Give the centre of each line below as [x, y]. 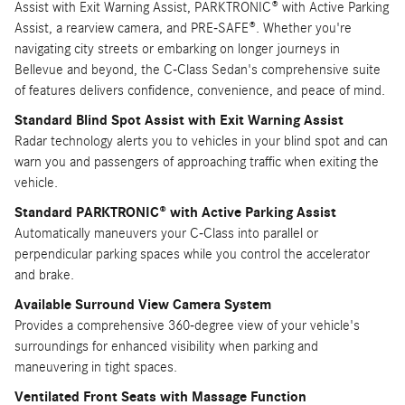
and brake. [44, 275]
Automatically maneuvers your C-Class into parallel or [166, 234]
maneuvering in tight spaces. [96, 367]
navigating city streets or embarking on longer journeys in [177, 49]
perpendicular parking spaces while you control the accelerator [192, 254]
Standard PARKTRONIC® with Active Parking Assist [175, 213]
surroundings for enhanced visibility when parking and [166, 347]
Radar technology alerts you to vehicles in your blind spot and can [201, 141]
